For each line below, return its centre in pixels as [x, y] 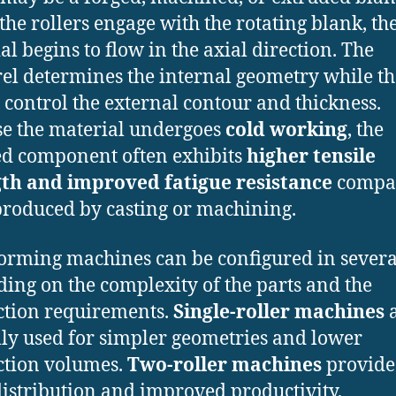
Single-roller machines [279, 313]
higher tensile [311, 157]
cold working [286, 130]
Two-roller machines [225, 366]
